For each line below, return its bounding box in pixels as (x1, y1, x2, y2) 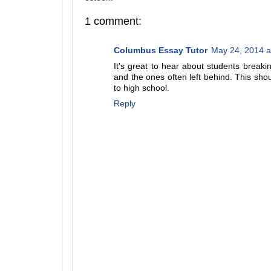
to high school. (114, 83, 169, 93)
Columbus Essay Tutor (114, 46, 207, 55)
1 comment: (85, 15, 142, 27)
